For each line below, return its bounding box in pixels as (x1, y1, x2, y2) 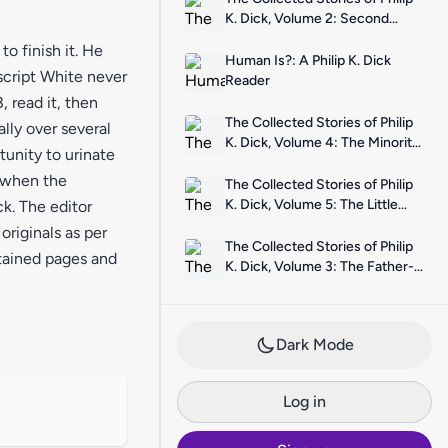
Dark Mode (275, 335, 354, 354)
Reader (225, 72, 270, 89)
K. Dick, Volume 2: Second (225, 10, 389, 27)
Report (225, 154, 268, 171)
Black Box (225, 216, 286, 233)
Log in (283, 392, 326, 411)
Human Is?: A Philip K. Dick (225, 52, 391, 69)
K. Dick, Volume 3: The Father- (225, 258, 414, 275)
